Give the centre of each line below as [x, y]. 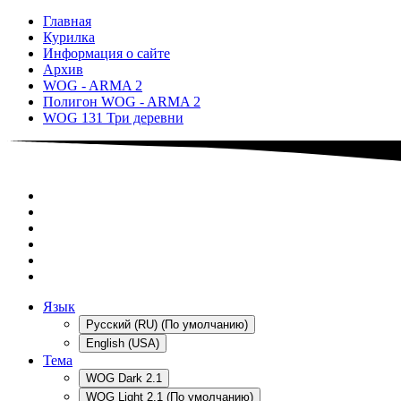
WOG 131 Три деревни [113, 117]
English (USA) [123, 344]
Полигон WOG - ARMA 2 [122, 101]
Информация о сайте [107, 53]
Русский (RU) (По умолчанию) [167, 325]
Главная [67, 21]
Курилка [69, 37]
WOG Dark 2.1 [124, 379]
